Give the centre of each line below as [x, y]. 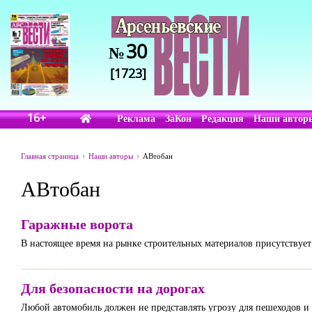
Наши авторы [111, 156]
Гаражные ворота [77, 224]
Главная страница [50, 156]
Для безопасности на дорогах [113, 288]
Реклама [136, 118]
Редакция [223, 118]
